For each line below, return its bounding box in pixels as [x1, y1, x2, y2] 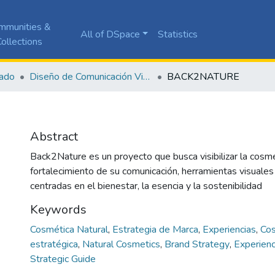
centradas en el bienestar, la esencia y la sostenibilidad [30, 179, 262, 193]
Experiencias [203, 222, 258, 236]
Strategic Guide [30, 252, 96, 266]
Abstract [30, 128, 78, 145]
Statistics [158, 27, 198, 41]
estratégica [30, 237, 80, 251]
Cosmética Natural [30, 222, 110, 236]
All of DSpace [80, 27, 140, 41]
